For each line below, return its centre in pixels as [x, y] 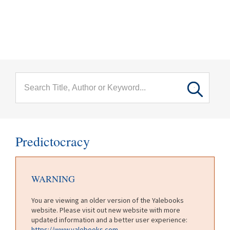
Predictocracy [53, 141]
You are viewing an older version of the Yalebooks [108, 200]
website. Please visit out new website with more [106, 210]
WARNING [53, 178]
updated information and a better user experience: [109, 219]
